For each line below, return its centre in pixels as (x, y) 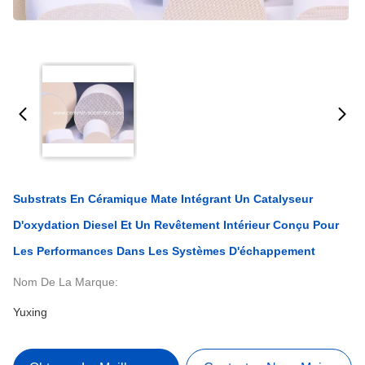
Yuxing (30, 312)
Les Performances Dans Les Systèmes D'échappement (164, 251)
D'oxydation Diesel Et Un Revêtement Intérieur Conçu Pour (176, 225)
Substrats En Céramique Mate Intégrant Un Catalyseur (163, 199)
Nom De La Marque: (66, 282)
